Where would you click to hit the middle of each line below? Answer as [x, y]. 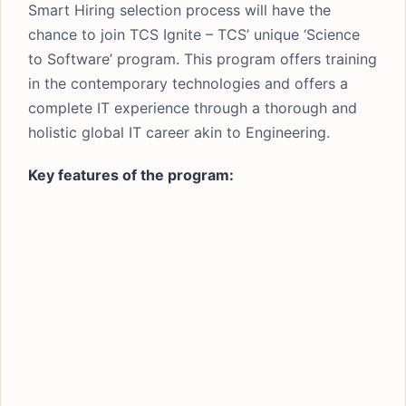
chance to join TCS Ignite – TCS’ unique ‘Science [194, 34]
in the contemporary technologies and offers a [188, 83]
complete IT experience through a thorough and [193, 108]
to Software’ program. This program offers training [203, 59]
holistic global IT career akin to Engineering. [179, 132]
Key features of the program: [131, 175]
